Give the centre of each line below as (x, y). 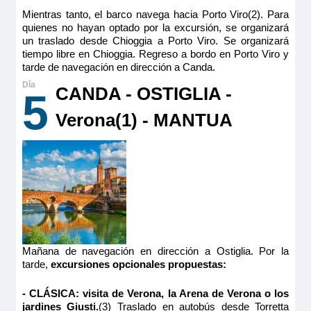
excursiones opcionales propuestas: (138, 264)
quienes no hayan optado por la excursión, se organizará (155, 27)
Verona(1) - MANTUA (144, 120)
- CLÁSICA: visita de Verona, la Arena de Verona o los (155, 293)
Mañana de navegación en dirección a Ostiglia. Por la (155, 251)
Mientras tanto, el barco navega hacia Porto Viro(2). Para (155, 14)
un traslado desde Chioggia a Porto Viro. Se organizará (155, 40)
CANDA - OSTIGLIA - (143, 93)
